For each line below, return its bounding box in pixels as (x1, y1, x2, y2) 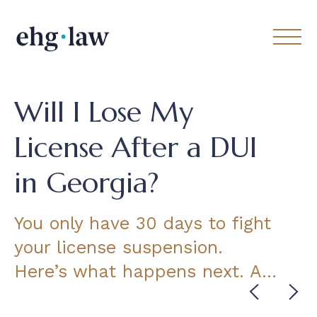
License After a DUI (14, 129, 257, 165)
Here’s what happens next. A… (14, 261, 277, 282)
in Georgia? (14, 165, 159, 200)
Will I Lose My (14, 94, 193, 129)
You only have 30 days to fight (14, 213, 271, 234)
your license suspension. (14, 237, 223, 258)
